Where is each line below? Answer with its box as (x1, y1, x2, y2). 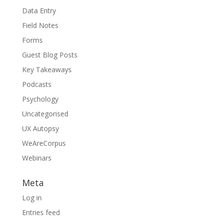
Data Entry (22, 5, 56, 15)
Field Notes (22, 20, 58, 30)
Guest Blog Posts (22, 50, 78, 59)
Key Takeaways (22, 64, 72, 74)
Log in (22, 192, 42, 202)
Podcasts (22, 79, 52, 89)
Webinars (22, 153, 52, 163)
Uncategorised (22, 109, 68, 118)
